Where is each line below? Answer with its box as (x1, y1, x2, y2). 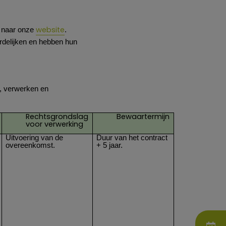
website (36, 24, 65, 35)
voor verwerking (26, 119, 84, 129)
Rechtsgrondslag (26, 111, 89, 122)
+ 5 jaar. (96, 141, 123, 149)
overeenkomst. (6, 141, 55, 149)
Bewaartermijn (117, 111, 170, 122)
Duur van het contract (96, 133, 168, 142)
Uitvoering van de (6, 133, 64, 142)
